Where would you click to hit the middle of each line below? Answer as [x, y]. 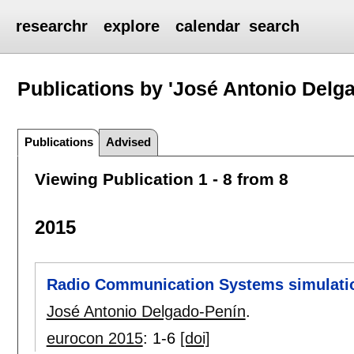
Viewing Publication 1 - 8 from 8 [161, 179]
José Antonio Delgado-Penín [146, 312]
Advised [129, 141]
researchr [52, 26]
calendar [208, 26]
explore [132, 26]
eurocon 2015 [94, 339]
